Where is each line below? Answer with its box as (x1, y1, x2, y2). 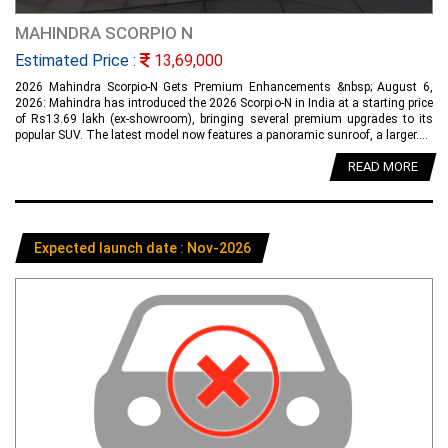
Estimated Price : (15, 50, 140, 70)
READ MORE (348, 158, 418, 174)
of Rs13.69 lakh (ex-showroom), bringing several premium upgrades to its (15, 111, 433, 126)
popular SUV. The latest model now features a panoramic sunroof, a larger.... (15, 127, 428, 142)
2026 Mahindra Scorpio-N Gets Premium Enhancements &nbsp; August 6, (15, 79, 433, 94)
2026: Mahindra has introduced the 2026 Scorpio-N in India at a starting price (15, 95, 433, 110)
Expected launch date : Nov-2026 (34, 239, 251, 256)
